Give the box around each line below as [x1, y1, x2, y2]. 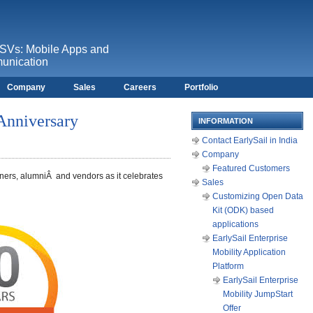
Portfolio [184, 82, 218, 92]
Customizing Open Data [212, 191, 303, 201]
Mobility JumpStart [223, 289, 293, 299]
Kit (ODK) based [212, 205, 274, 215]
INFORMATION [198, 117, 253, 125]
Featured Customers [212, 163, 290, 173]
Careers [124, 82, 156, 92]
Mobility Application [212, 247, 286, 257]
